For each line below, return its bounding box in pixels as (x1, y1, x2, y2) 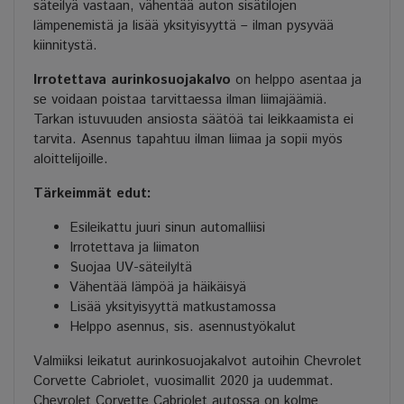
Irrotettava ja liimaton (69, 238, 199, 258)
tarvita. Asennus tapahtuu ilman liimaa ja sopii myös (33, 130, 343, 150)
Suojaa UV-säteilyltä (69, 258, 192, 278)
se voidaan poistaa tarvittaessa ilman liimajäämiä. (33, 90, 327, 110)
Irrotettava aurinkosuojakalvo (33, 70, 231, 90)
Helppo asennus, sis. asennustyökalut (69, 317, 296, 337)
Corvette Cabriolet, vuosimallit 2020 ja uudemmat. (33, 372, 334, 391)
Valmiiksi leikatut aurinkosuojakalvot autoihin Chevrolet (33, 352, 362, 372)
